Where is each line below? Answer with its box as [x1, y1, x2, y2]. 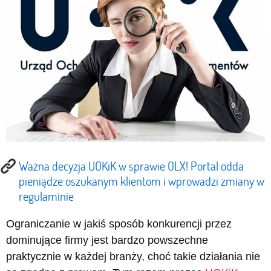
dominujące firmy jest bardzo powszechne [6, 233, 208, 246]
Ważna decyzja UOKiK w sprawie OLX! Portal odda [19, 157, 244, 174]
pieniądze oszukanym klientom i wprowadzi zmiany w [19, 172, 264, 189]
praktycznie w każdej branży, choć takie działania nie [6, 250, 260, 263]
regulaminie [19, 188, 74, 204]
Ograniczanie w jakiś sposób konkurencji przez [6, 217, 232, 230]
